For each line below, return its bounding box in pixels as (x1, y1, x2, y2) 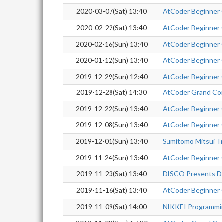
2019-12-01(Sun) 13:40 (75, 137, 148, 145)
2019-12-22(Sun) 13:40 (75, 104, 148, 112)
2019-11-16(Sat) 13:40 (76, 186, 147, 194)
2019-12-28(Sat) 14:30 (76, 88, 147, 96)
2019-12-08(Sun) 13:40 (75, 120, 148, 129)
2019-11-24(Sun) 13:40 (75, 153, 148, 162)
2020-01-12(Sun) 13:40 (75, 56, 148, 64)
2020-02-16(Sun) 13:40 (75, 40, 148, 48)
